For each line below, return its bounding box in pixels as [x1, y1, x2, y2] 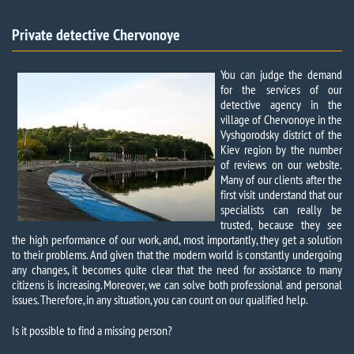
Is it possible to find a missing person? [12, 322, 172, 338]
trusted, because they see [220, 217, 342, 232]
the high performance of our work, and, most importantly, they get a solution [12, 232, 342, 247]
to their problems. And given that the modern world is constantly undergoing [12, 247, 342, 262]
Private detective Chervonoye [12, 24, 180, 45]
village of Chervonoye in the [220, 111, 342, 127]
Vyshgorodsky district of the [220, 126, 342, 142]
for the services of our [220, 81, 342, 97]
